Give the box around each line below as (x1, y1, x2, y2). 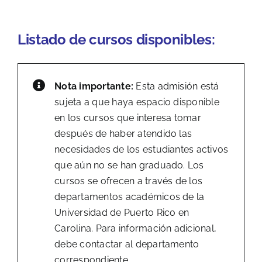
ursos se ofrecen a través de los (60, 175, 203, 187)
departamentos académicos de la (54, 191, 205, 202)
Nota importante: (54, 80, 134, 92)
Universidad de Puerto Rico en (54, 206, 189, 218)
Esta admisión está (136, 80, 219, 92)
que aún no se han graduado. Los (54, 159, 204, 171)
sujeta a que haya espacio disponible (54, 96, 219, 108)
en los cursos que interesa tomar (54, 112, 201, 123)
